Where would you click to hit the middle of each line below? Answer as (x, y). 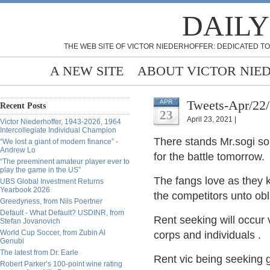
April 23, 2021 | (212, 119)
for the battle (185, 157)
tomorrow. (241, 157)
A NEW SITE (87, 71)
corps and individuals (204, 235)
